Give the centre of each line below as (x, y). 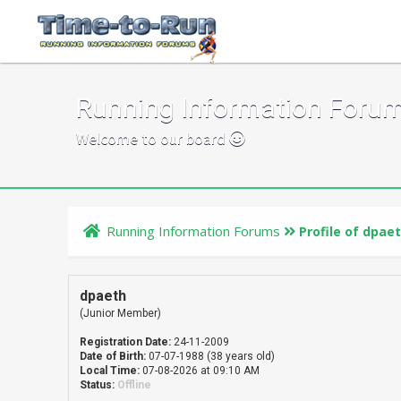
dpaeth (103, 296)
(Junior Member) (121, 313)
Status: (98, 385)
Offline (135, 385)
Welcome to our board (153, 138)
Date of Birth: (113, 356)
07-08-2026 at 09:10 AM (200, 371)
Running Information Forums (194, 231)
